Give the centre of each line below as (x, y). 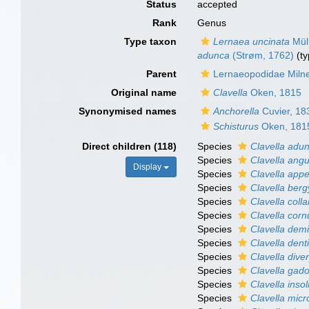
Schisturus (236, 126)
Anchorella (237, 111)
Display (149, 167)
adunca (214, 55)
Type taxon (151, 41)
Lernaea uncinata (252, 41)
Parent (162, 74)
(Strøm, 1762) (262, 55)
